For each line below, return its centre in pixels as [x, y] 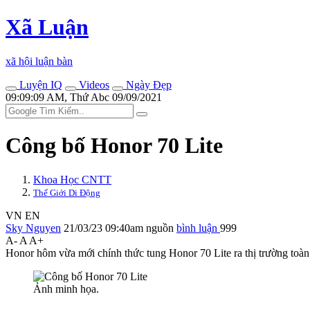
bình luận [198, 228]
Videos [93, 84]
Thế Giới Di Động [67, 192]
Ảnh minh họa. [66, 289]
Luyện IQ [39, 84]
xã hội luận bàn [39, 61]
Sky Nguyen [33, 228]
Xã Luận [47, 27]
